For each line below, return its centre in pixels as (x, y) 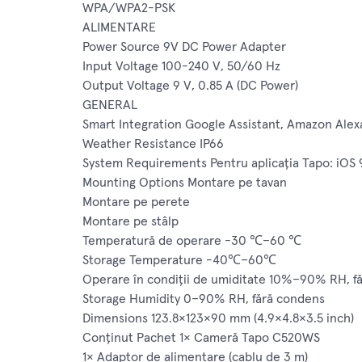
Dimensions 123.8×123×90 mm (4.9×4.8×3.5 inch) (218, 319)
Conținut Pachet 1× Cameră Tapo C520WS (201, 338)
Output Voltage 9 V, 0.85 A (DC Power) (190, 86)
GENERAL (110, 105)
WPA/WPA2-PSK (129, 8)
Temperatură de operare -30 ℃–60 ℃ (192, 241)
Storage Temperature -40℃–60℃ (179, 261)
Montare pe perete (136, 202)
